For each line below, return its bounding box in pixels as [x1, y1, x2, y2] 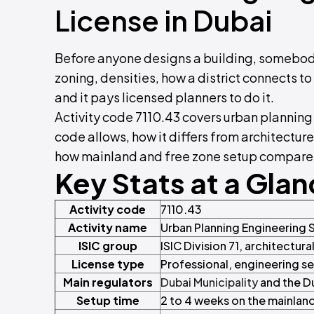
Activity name [68, 220, 147, 235]
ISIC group [78, 238, 137, 254]
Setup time [76, 293, 139, 308]
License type [71, 257, 144, 272]
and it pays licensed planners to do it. [55, 89, 274, 106]
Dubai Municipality [161, 275, 258, 290]
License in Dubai [55, 2, 272, 39]
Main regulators [62, 275, 153, 290]
